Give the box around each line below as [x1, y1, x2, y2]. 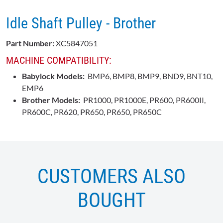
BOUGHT [77, 189, 146, 213]
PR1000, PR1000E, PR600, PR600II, [83, 95, 206, 105]
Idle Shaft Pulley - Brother [6, 14, 156, 32]
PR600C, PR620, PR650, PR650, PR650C [22, 107, 162, 117]
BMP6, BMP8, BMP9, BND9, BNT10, [88, 71, 213, 81]
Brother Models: [22, 95, 83, 105]
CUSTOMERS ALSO [37, 165, 186, 189]
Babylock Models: [22, 71, 88, 81]
